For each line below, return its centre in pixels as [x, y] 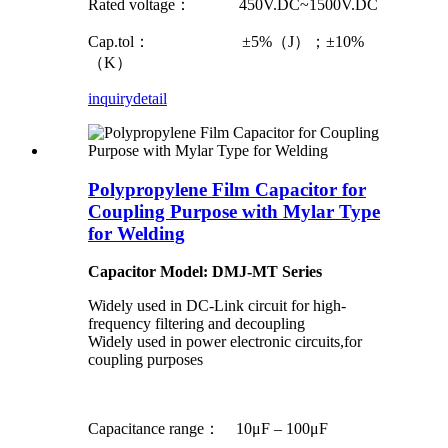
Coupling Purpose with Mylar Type [234, 211]
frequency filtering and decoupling [196, 324]
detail [150, 98]
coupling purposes [145, 360]
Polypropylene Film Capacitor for [227, 189]
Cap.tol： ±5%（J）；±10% [226, 41]
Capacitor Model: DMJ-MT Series [205, 272]
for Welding [136, 233]
